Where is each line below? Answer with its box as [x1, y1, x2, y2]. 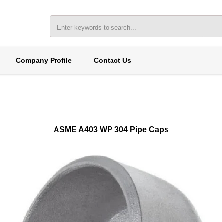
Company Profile [15, 56, 72, 64]
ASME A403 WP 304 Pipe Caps [54, 125, 168, 134]
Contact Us [93, 56, 131, 64]
